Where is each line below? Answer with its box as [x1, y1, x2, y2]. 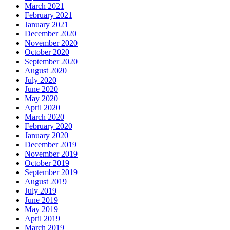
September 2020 [25, 57, 78, 66]
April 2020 [25, 103, 60, 112]
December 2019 [25, 140, 76, 149]
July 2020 [25, 75, 56, 85]
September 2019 [25, 168, 78, 177]
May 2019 [25, 205, 58, 214]
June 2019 [25, 196, 58, 205]
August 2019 [25, 177, 67, 186]
